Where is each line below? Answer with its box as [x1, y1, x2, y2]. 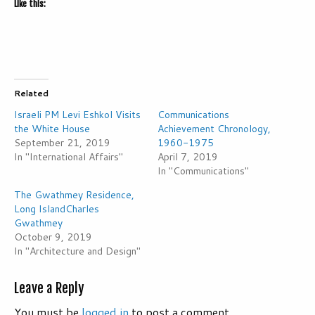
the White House [14, 122, 90, 136]
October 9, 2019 [14, 230, 92, 245]
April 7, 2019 [157, 150, 218, 165]
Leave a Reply [14, 280, 84, 297]
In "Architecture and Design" [14, 244, 141, 259]
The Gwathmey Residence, [14, 188, 134, 202]
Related [14, 87, 49, 100]
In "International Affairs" [14, 150, 123, 165]
